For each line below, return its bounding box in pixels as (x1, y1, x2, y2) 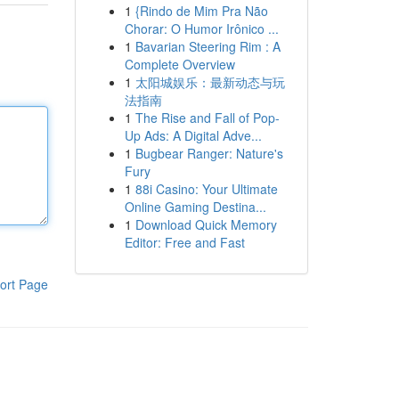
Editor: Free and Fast (124, 233, 245, 251)
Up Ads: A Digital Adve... (124, 126, 262, 144)
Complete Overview (124, 55, 235, 73)
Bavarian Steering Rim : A (134, 37, 281, 55)
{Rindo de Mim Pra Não (134, 2, 268, 20)
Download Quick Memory (134, 216, 277, 233)
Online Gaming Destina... (124, 198, 266, 216)
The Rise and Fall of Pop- (134, 109, 280, 126)
